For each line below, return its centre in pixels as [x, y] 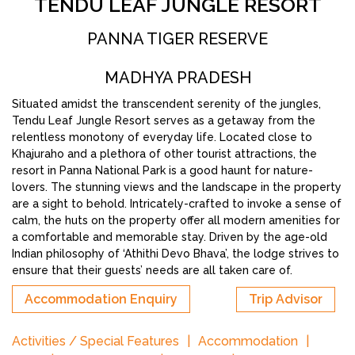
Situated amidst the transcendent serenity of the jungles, [166, 104]
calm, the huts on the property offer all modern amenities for [176, 221]
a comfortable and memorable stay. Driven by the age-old [170, 237]
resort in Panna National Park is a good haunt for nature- [162, 171]
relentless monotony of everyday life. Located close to [162, 137]
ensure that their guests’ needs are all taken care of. [152, 271]
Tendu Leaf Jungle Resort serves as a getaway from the [164, 121]
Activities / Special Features [95, 342]
